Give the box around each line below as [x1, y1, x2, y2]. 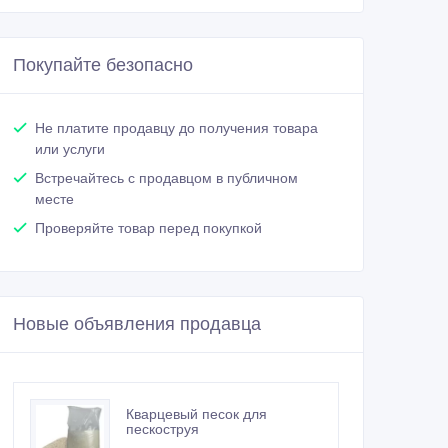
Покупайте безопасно [13, 55, 193, 76]
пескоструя [126, 421, 199, 438]
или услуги [35, 141, 105, 158]
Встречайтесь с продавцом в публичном [35, 170, 298, 187]
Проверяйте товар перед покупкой [35, 220, 262, 237]
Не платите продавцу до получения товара [35, 120, 318, 137]
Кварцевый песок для [126, 406, 267, 423]
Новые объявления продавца [13, 314, 261, 335]
